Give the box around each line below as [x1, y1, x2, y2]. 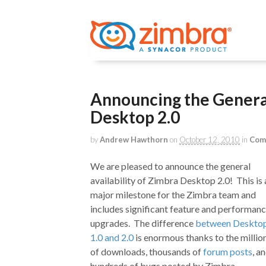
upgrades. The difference [90, 217, 195, 229]
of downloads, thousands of [90, 246, 203, 258]
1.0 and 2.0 [90, 232, 134, 243]
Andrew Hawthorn [100, 135, 168, 144]
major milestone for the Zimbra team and [90, 189, 256, 201]
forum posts [203, 246, 252, 258]
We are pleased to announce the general [90, 160, 251, 172]
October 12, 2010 [179, 135, 240, 144]
